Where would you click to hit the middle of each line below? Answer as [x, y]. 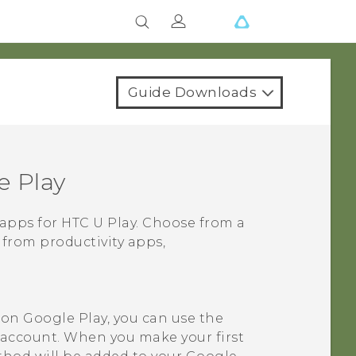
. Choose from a [191, 223]
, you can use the [165, 319]
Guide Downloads [192, 92]
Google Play [65, 319]
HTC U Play [99, 223]
